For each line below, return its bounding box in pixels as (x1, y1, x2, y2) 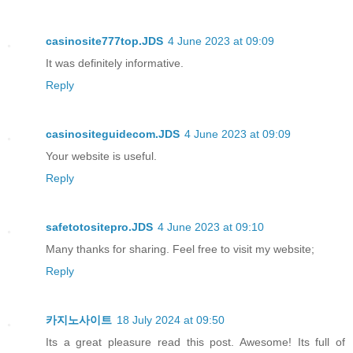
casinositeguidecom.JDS (46, 128, 180, 141)
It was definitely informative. (46, 57, 184, 70)
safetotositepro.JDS (46, 221, 153, 234)
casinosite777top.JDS (46, 35, 163, 48)
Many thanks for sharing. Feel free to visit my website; (46, 243, 314, 256)
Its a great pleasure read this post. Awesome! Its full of (46, 336, 345, 349)
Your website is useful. (46, 150, 157, 163)
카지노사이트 (46, 314, 112, 327)
